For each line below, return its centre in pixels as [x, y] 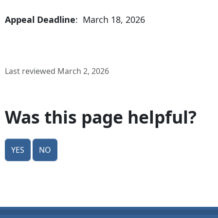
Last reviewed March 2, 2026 [57, 71]
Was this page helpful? [101, 117]
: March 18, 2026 [110, 20]
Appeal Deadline [40, 20]
